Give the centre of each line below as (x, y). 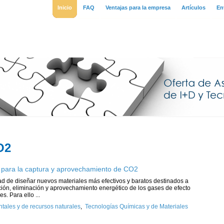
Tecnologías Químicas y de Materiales (136, 206)
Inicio (65, 7)
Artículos (193, 7)
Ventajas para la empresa (138, 7)
